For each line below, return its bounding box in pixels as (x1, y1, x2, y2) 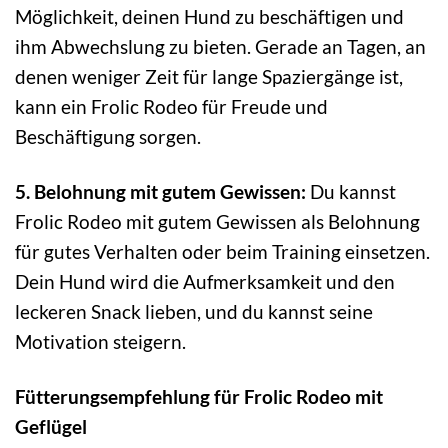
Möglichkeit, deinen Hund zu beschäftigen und (15, 4, 404, 28)
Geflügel (15, 414, 87, 438)
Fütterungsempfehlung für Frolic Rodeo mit (15, 384, 383, 408)
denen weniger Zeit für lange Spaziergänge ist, (15, 64, 403, 88)
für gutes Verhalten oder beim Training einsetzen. (15, 239, 430, 263)
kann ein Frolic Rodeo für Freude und (15, 94, 328, 118)
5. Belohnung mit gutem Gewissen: (15, 179, 306, 203)
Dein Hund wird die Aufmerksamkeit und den (15, 269, 395, 293)
